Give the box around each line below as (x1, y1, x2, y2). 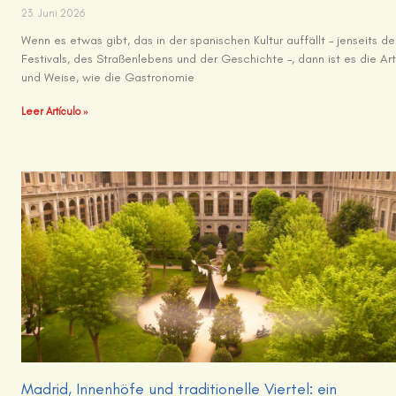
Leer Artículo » (21, 105, 89, 118)
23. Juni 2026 (21, 7, 86, 20)
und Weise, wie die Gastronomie (21, 70, 195, 86)
